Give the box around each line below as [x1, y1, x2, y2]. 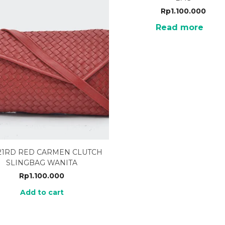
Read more [155, 23, 203, 32]
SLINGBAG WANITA [6, 158, 78, 167]
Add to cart [20, 187, 64, 197]
